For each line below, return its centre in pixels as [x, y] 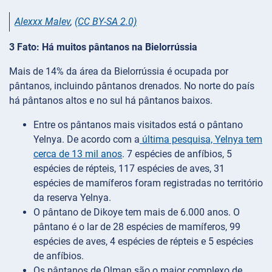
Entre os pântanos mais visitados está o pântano [138, 124]
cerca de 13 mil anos [78, 154]
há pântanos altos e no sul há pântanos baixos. [111, 100]
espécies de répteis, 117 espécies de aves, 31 [129, 168]
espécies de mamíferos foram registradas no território [148, 183]
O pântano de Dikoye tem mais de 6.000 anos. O [137, 212]
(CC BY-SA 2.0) [106, 22]
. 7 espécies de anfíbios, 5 [177, 154]
